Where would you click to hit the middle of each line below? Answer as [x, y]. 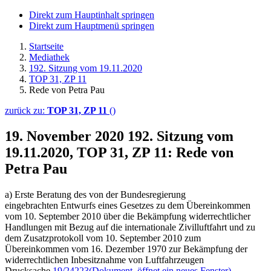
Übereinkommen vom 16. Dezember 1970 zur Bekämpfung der [126, 249]
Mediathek [49, 57]
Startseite [46, 46]
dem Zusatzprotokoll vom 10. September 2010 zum [103, 238]
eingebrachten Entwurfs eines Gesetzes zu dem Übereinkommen [128, 205]
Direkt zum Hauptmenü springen [92, 26]
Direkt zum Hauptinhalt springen [92, 15]
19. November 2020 [66, 136]
